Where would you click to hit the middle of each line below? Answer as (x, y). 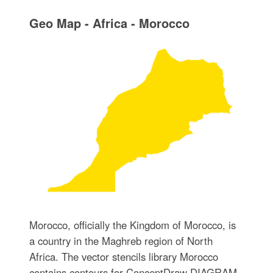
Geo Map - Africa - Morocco (109, 23)
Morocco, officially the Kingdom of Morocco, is (132, 225)
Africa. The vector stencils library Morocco (123, 257)
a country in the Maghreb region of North (121, 241)
